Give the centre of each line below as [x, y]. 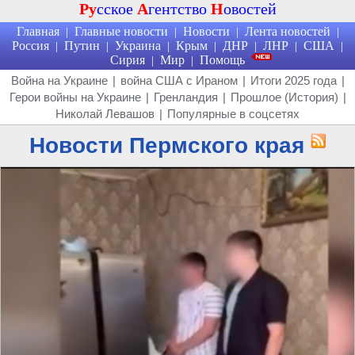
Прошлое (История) [284, 97]
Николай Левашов [105, 114]
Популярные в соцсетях [233, 114]
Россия [31, 46]
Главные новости [121, 31]
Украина [138, 46]
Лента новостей [287, 31]
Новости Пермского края [166, 145]
